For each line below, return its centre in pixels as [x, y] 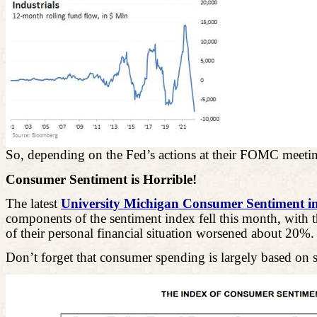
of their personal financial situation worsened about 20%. [160, 234]
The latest [33, 204]
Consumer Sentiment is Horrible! [101, 179]
